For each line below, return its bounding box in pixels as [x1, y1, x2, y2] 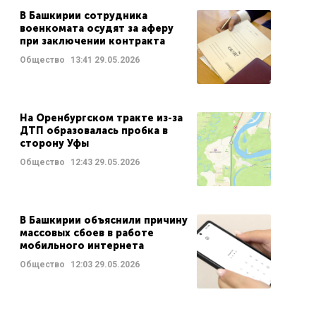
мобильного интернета [19, 240, 144, 252]
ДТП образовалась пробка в [19, 125, 168, 137]
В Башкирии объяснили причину [19, 214, 188, 226]
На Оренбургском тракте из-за [19, 112, 183, 124]
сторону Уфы [19, 138, 89, 150]
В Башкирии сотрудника [19, 10, 147, 22]
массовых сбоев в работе [19, 227, 154, 239]
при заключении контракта [19, 35, 165, 47]
